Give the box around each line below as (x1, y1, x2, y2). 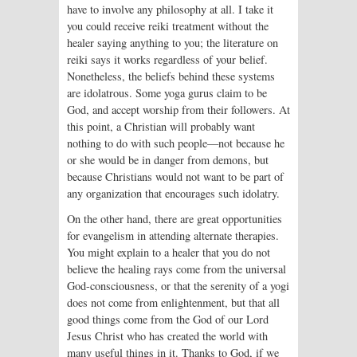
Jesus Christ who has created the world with (67, 328, 268, 343)
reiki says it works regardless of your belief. (67, 52, 268, 68)
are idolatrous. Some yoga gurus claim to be (67, 85, 267, 101)
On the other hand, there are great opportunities (67, 210, 282, 226)
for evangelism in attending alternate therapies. (67, 227, 279, 243)
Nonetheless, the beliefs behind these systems (67, 69, 275, 84)
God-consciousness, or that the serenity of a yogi (67, 277, 289, 293)
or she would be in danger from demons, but (67, 152, 269, 168)
